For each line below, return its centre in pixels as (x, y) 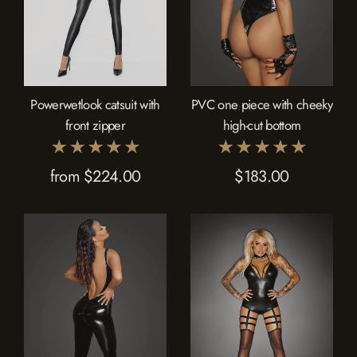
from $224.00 (95, 177)
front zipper (95, 125)
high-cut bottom (262, 125)
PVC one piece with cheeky (261, 104)
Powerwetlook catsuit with (95, 104)
